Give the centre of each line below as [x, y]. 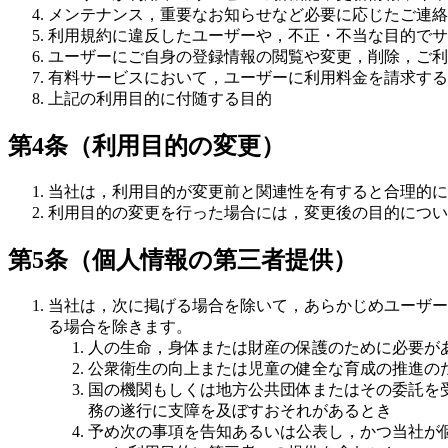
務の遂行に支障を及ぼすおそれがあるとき [240, 411]
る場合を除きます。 [120, 327]
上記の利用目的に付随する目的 [160, 99]
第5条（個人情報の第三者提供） [182, 260]
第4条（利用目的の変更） [146, 146]
